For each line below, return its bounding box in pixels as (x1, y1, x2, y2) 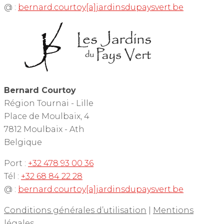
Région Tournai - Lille (4, 98, 93, 108)
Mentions (153, 205, 193, 215)
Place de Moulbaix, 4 (4, 111, 89, 121)
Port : (4, 158, 26, 168)
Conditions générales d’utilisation (4, 205, 146, 215)
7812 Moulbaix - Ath (4, 124, 84, 134)
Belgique (4, 137, 42, 147)
